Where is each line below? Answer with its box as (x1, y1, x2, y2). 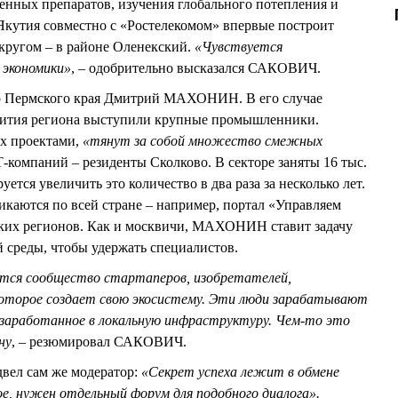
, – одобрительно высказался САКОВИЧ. (71, 60, 321, 76)
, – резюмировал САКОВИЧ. (12, 333, 187, 349)
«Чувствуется (195, 38, 283, 54)
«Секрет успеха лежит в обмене (141, 363, 339, 379)
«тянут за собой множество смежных (83, 132, 322, 148)
